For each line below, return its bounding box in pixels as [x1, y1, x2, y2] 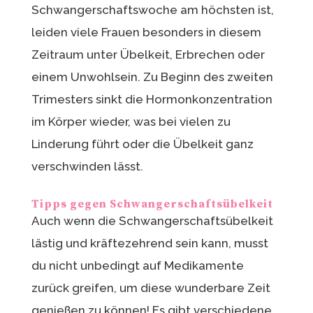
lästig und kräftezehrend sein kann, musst [31, 236, 268, 251]
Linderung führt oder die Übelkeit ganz [31, 137, 254, 152]
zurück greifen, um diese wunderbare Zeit [31, 281, 270, 296]
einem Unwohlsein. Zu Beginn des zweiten [31, 70, 273, 85]
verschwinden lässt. [31, 159, 143, 174]
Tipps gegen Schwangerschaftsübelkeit [31, 197, 273, 212]
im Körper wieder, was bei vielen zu [31, 115, 231, 129]
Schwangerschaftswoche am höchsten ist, [31, 3, 274, 17]
